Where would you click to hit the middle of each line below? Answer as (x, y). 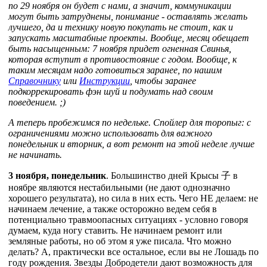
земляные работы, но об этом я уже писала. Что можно (120, 241)
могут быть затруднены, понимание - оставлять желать (128, 16)
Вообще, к (216, 59)
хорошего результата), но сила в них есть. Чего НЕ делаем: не (133, 198)
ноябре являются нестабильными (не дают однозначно (119, 187)
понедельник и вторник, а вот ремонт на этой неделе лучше (131, 144)
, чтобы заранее (163, 80)
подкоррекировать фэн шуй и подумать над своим (111, 91)
